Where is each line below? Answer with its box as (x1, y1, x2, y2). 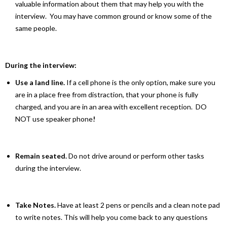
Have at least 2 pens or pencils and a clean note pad (57, 200, 220, 209)
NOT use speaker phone (15, 114, 93, 123)
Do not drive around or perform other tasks (67, 151, 204, 160)
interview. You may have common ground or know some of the (15, 11, 212, 20)
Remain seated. (15, 151, 67, 160)
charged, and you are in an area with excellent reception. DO (15, 102, 207, 111)
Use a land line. (15, 78, 65, 87)
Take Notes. (15, 200, 57, 209)
